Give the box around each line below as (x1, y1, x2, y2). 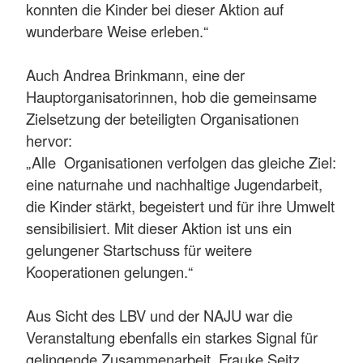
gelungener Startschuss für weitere (26, 239, 252, 261)
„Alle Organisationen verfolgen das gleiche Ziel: (26, 152, 336, 173)
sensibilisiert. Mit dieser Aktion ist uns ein (26, 217, 292, 239)
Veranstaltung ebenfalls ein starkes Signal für (26, 327, 318, 348)
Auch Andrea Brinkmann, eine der (26, 64, 245, 86)
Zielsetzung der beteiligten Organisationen (26, 108, 299, 130)
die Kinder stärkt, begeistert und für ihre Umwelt (26, 195, 335, 217)
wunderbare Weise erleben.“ (26, 20, 208, 42)
